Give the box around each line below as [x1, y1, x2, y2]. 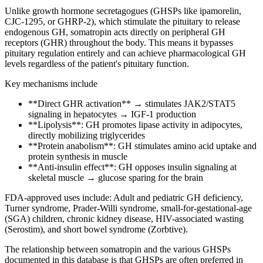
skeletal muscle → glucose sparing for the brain [28, 172, 203, 183]
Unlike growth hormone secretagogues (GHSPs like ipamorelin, [5, 5, 241, 16]
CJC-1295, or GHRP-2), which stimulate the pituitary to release [5, 16, 240, 26]
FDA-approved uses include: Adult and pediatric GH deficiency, [5, 192, 243, 203]
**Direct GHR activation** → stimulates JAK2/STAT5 [28, 98, 235, 109]
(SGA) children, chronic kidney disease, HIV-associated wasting [5, 213, 244, 224]
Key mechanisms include [5, 78, 97, 89]
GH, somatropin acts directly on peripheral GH [49, 26, 225, 37]
